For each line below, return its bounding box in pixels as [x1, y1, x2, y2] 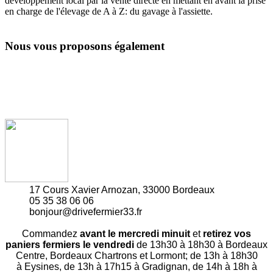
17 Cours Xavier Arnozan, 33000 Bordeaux [29, 185, 217, 196]
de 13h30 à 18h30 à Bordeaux [134, 239, 268, 250]
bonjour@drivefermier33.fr [29, 207, 157, 218]
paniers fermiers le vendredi [5, 239, 134, 250]
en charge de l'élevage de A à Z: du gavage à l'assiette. [5, 5, 213, 16]
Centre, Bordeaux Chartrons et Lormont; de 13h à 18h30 [15, 250, 258, 261]
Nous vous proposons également [5, 39, 165, 52]
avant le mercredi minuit [80, 229, 190, 239]
